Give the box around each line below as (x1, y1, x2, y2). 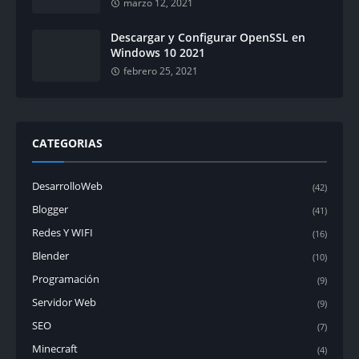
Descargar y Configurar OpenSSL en (111, 30, 305, 45)
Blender (32, 248, 69, 263)
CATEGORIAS (32, 135, 103, 151)
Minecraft (32, 341, 78, 356)
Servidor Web (32, 295, 96, 309)
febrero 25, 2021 (123, 64, 198, 78)
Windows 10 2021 (111, 45, 205, 60)
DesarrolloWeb (32, 179, 103, 193)
